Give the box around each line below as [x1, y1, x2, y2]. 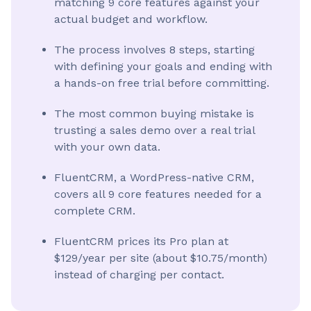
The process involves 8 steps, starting [54, 43, 255, 56]
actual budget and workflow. [54, 12, 208, 26]
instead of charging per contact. [54, 268, 224, 281]
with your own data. [54, 140, 160, 153]
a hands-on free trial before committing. [54, 76, 269, 90]
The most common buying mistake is [54, 107, 254, 120]
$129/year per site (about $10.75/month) [54, 251, 267, 264]
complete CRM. [54, 204, 135, 217]
